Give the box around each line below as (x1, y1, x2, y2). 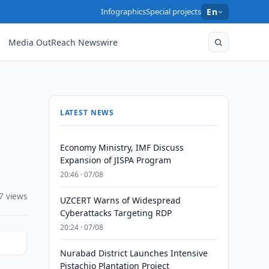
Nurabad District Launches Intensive (59, 247, 208, 259)
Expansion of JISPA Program (59, 154, 171, 166)
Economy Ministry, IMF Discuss (59, 142, 184, 153)
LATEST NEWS (59, 107, 115, 118)
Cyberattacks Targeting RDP (59, 207, 172, 219)
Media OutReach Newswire (8, 36, 118, 48)
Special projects (146, 6, 202, 17)
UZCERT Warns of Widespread (59, 195, 181, 206)
